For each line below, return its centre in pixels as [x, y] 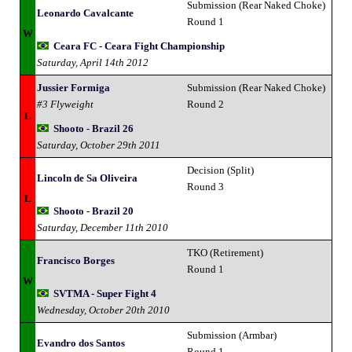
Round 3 [205, 186]
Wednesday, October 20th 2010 [103, 310]
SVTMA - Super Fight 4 [105, 293]
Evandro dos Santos [81, 343]
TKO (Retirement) [225, 252]
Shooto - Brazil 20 [93, 211]
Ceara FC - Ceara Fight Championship [139, 46]
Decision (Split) [220, 170]
